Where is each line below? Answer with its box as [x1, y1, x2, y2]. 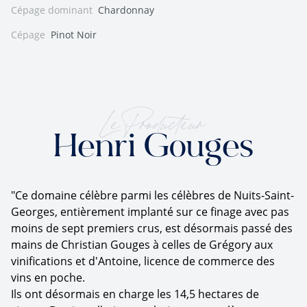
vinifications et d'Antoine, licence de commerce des [11, 253, 275, 269]
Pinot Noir [51, 27, 97, 41]
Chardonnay [98, 3, 154, 16]
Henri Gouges [53, 131, 254, 166]
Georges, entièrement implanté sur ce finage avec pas [11, 204, 289, 219]
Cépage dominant [11, 3, 93, 16]
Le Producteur [103, 106, 204, 132]
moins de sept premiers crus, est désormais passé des [11, 220, 293, 236]
